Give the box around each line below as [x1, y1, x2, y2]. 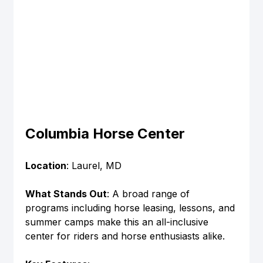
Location [25, 159, 66, 171]
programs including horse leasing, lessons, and [25, 201, 238, 214]
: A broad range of [106, 187, 193, 200]
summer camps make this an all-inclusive [25, 215, 211, 228]
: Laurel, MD [66, 159, 122, 171]
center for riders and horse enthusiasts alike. [25, 230, 225, 242]
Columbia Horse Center [25, 124, 185, 142]
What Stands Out [25, 187, 107, 200]
